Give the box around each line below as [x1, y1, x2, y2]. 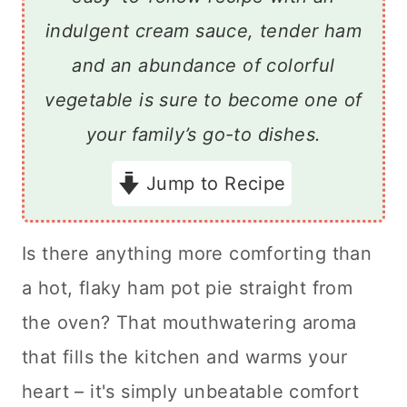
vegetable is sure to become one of [45, 88, 362, 111]
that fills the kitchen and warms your [22, 345, 348, 368]
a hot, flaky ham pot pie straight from [22, 276, 353, 299]
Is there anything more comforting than [22, 242, 372, 264]
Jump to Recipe [140, 172, 286, 194]
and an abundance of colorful [72, 54, 335, 76]
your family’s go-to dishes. [85, 123, 322, 145]
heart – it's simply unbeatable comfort [22, 380, 360, 402]
